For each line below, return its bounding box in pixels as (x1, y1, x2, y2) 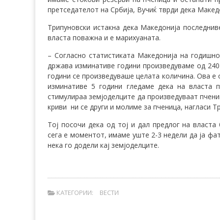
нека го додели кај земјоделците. (48, 140, 159, 150)
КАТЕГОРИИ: (55, 188, 93, 197)
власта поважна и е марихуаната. (48, 33, 161, 43)
